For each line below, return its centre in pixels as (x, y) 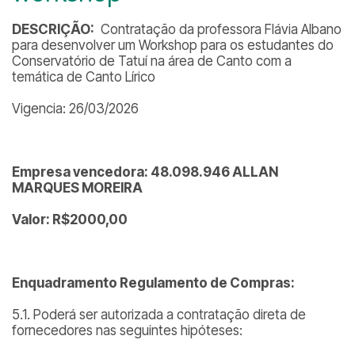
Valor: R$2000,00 (70, 219)
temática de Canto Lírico (84, 77)
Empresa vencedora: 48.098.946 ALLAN (145, 172)
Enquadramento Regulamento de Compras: (153, 283)
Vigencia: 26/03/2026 (75, 109)
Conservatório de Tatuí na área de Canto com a (152, 61)
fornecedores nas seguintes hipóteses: (127, 330)
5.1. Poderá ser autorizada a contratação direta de (159, 315)
